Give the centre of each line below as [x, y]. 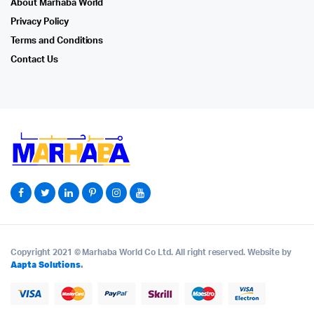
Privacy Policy [40, 22]
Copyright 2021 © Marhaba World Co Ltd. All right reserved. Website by [151, 253]
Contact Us [34, 60]
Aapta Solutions [46, 265]
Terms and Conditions [57, 41]
